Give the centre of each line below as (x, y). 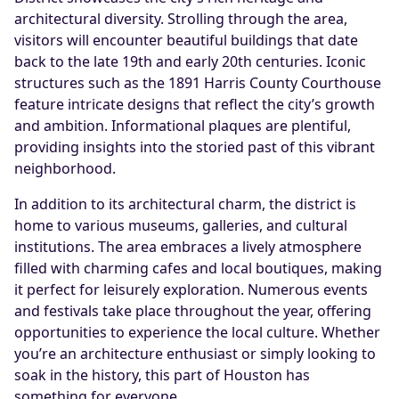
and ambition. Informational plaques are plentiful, (183, 126)
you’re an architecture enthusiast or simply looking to (195, 354)
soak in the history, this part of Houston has (162, 375)
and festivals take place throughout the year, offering (193, 311)
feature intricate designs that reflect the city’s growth (195, 104)
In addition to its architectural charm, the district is (185, 204)
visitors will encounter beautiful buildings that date (186, 40)
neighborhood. (65, 168)
